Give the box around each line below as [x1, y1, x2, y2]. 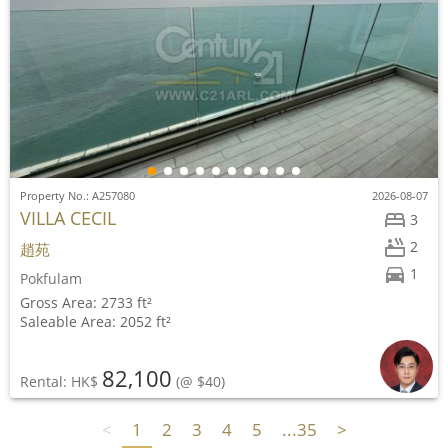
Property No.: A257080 [20, 188, 135, 203]
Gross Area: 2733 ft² [20, 293, 152, 312]
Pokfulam [20, 269, 82, 288]
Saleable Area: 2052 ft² [20, 312, 171, 331]
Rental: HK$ [20, 372, 102, 391]
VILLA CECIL [20, 206, 116, 230]
